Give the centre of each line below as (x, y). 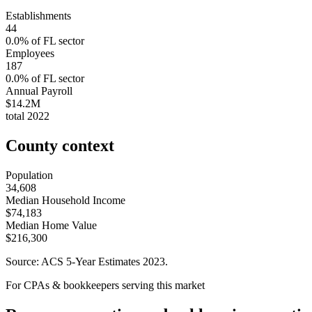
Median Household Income (65, 200)
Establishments (38, 15)
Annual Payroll (39, 91)
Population (29, 175)
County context (60, 145)
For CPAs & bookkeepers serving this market (105, 285)
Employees (30, 53)
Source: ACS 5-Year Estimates (74, 261)
